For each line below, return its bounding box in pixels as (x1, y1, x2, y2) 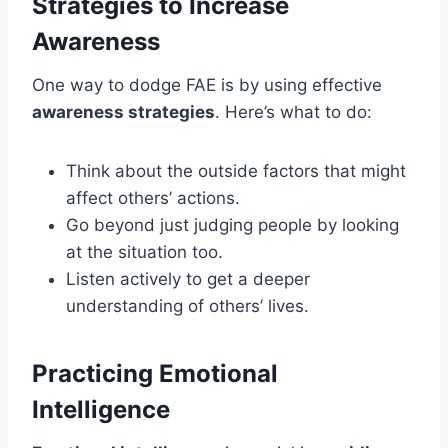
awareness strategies (32, 101, 215, 122)
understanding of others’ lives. (66, 295, 309, 316)
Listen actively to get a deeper (66, 268, 310, 289)
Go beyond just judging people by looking (66, 214, 399, 235)
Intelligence (32, 394, 170, 424)
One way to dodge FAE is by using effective (32, 74, 382, 95)
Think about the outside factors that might (66, 160, 406, 181)
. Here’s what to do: (215, 101, 372, 122)
